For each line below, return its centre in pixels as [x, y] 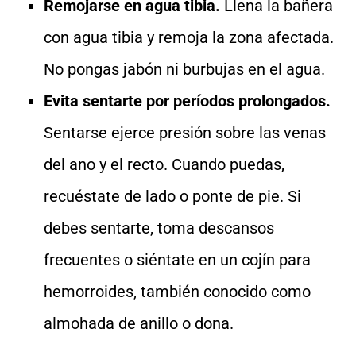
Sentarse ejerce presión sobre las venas [185, 133]
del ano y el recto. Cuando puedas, [164, 164]
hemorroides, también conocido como [177, 292]
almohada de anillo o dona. [139, 323]
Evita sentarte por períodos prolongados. [187, 101]
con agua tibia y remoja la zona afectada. [189, 37]
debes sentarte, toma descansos [159, 228]
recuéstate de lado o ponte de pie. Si [172, 196]
